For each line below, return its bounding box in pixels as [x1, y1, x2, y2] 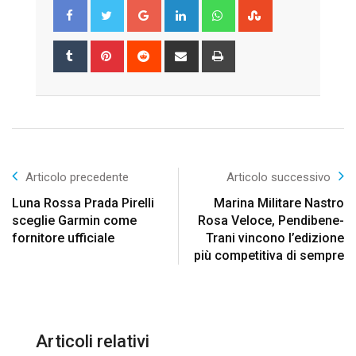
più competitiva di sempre [194, 248, 344, 264]
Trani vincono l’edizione [206, 230, 344, 246]
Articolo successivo [226, 170, 331, 185]
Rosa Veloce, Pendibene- [198, 213, 344, 229]
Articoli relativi [36, 331, 149, 352]
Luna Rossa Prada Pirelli [12, 195, 154, 211]
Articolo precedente [25, 170, 129, 185]
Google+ [158, 2, 203, 17]
